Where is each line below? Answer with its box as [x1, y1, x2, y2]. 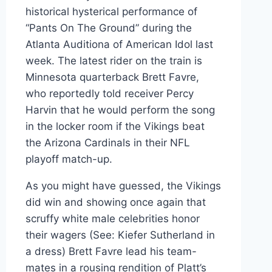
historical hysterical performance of [25, 5, 197, 18]
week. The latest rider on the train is [25, 54, 202, 67]
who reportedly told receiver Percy [25, 87, 194, 100]
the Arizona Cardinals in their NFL [25, 136, 190, 149]
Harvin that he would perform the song [25, 103, 215, 116]
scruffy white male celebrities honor [25, 212, 200, 225]
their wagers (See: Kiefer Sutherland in [25, 228, 215, 241]
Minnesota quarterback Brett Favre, [25, 70, 199, 83]
